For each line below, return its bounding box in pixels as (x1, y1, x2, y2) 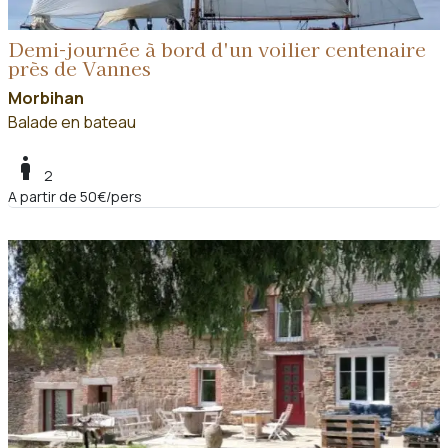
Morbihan (8, 87, 84, 110)
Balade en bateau (8, 111, 136, 134)
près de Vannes (8, 54, 151, 83)
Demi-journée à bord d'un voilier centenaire (8, 35, 426, 64)
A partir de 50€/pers (8, 187, 142, 207)
